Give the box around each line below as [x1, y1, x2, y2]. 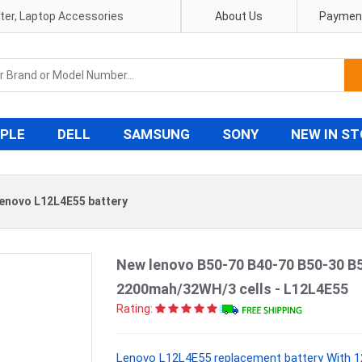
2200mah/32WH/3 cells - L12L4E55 [116, 280, 348, 297]
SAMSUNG [123, 126, 190, 142]
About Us [215, 10, 263, 23]
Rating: [116, 302, 153, 315]
